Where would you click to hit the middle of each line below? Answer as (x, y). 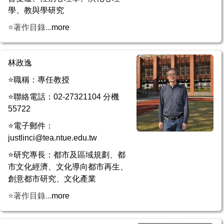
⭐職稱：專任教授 (39, 79)
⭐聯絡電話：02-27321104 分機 (63, 96)
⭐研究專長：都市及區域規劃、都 (67, 154)
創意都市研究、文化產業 (52, 178)
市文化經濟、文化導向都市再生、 (68, 166)
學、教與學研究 (36, 10)
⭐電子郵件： (31, 125)
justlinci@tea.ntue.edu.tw (52, 137)
